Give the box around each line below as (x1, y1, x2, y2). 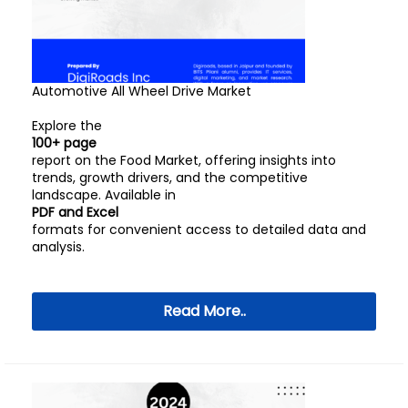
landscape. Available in (32, 186, 176, 204)
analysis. (32, 238, 85, 256)
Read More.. (162, 301, 246, 321)
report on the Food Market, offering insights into (32, 151, 336, 169)
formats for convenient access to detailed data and (32, 220, 366, 239)
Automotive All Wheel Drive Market (32, 82, 251, 100)
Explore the (32, 117, 102, 135)
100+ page (32, 134, 97, 152)
